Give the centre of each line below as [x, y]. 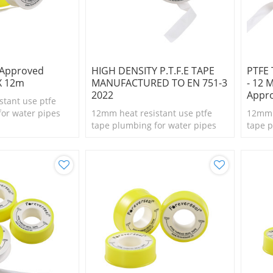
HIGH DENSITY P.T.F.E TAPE [153, 71]
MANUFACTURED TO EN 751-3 [159, 83]
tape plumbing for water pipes [154, 126]
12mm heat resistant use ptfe [151, 113]
